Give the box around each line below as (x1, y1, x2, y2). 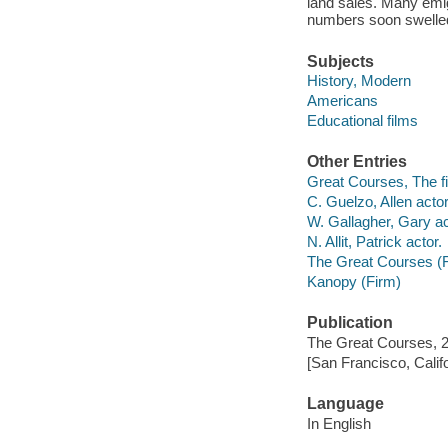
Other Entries (306, 153, 407, 171)
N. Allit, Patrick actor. (306, 233, 442, 251)
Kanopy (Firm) (306, 273, 401, 291)
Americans (306, 92, 378, 110)
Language (306, 395, 384, 413)
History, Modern (306, 72, 411, 90)
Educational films (306, 112, 418, 130)
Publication (306, 314, 393, 332)
